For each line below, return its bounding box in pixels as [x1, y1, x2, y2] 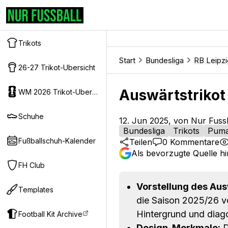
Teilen [129, 137, 152, 147]
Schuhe [18, 111, 44, 121]
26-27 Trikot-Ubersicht [18, 63, 95, 72]
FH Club [18, 160, 45, 169]
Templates [18, 185, 53, 194]
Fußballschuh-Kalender [18, 136, 96, 145]
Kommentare [167, 137, 219, 147]
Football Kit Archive [18, 209, 82, 218]
